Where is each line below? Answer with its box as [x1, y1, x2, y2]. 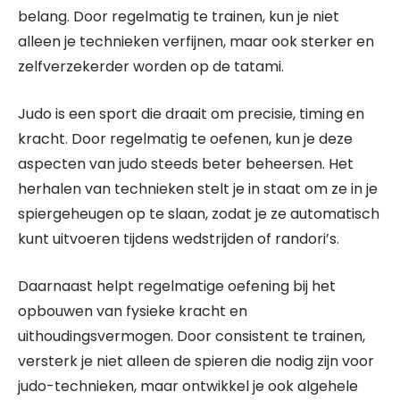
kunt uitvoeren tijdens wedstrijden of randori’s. [18, 229, 339, 249]
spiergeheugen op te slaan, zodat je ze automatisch [18, 204, 379, 224]
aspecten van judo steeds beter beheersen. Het [18, 154, 354, 174]
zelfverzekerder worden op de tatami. [18, 56, 284, 77]
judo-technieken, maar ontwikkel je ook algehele [18, 376, 358, 396]
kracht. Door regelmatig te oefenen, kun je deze [18, 129, 353, 149]
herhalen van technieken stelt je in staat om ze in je [18, 179, 378, 199]
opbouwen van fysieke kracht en [18, 301, 247, 321]
